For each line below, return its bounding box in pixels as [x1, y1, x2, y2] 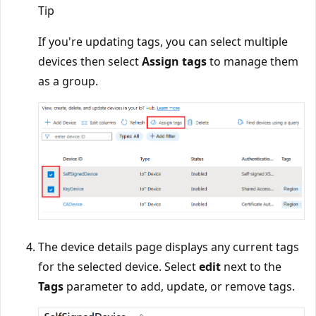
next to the [221, 259, 281, 275]
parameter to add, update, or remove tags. [63, 279, 295, 295]
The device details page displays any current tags [38, 239, 299, 255]
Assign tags [142, 53, 207, 69]
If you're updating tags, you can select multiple [38, 33, 288, 49]
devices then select [38, 53, 142, 69]
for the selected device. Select [38, 259, 199, 275]
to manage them [207, 53, 298, 69]
